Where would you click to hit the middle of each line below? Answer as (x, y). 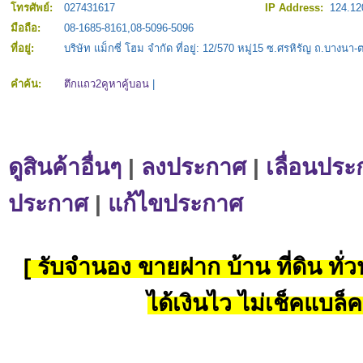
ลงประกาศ (194, 167)
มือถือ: (27, 28)
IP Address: (296, 8)
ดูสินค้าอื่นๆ (65, 167)
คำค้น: (28, 84)
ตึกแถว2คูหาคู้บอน (107, 84)
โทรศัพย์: (33, 8)
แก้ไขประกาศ (175, 204)
